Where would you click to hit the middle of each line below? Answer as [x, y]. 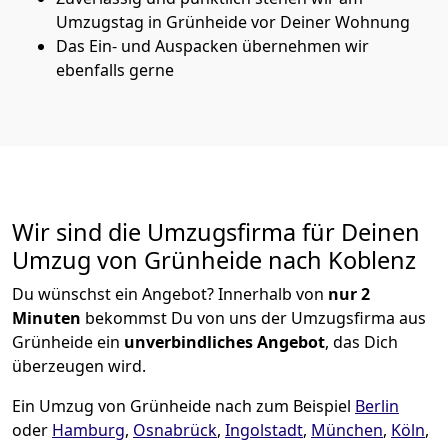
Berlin [377, 405]
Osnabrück [175, 429]
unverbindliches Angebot [224, 341]
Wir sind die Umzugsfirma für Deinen [216, 231]
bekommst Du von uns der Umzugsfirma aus [253, 317]
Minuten [46, 317]
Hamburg [88, 429]
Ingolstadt [264, 429]
